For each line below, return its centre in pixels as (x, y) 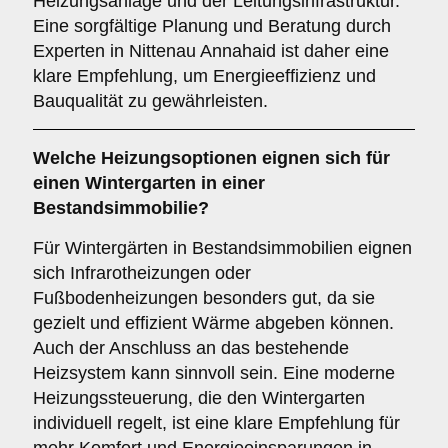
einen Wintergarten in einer (149, 183)
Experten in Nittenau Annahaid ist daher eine (211, 51)
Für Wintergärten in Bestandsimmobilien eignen (222, 248)
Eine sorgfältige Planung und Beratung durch (212, 26)
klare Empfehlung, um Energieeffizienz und (204, 76)
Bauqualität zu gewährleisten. (150, 101)
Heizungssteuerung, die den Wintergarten (199, 398)
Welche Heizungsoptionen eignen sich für (211, 158)
